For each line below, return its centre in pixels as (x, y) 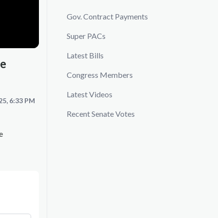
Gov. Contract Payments (107, 16)
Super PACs (86, 36)
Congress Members (100, 75)
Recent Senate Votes (101, 114)
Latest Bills (85, 55)
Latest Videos (90, 94)
